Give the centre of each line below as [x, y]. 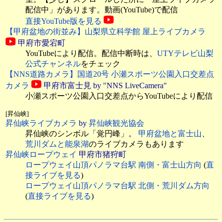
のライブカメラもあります [136, 144]
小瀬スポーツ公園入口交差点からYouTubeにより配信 [119, 96]
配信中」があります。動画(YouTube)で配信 [102, 10]
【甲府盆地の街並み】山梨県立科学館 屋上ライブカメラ [106, 32]
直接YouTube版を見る [63, 21]
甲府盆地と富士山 [170, 134]
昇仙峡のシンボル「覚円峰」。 [82, 134]
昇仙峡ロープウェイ [41, 155]
